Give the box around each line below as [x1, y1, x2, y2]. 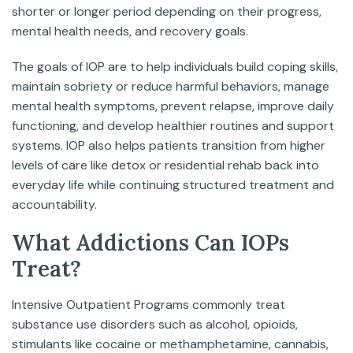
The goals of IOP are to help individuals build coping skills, [12, 58, 338, 75]
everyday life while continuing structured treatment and [12, 176, 334, 193]
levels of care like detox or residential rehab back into [12, 157, 319, 173]
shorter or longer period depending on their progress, [12, 3, 321, 20]
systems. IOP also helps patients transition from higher [12, 137, 325, 154]
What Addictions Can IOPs [12, 229, 289, 257]
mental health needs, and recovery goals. [12, 23, 248, 39]
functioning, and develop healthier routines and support [12, 117, 334, 134]
